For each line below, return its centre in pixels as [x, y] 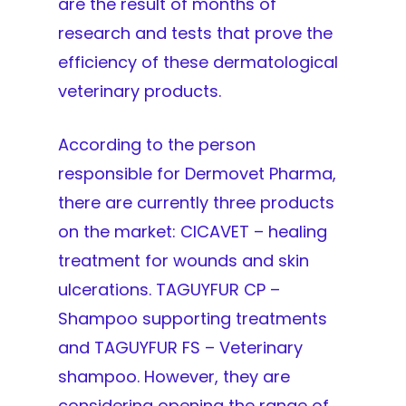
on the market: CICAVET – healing [193, 231]
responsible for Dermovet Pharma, [197, 173]
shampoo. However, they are [174, 376]
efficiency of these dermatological [198, 62]
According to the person [157, 144]
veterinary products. [140, 91]
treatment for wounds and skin [184, 260]
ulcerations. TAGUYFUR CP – [169, 289]
